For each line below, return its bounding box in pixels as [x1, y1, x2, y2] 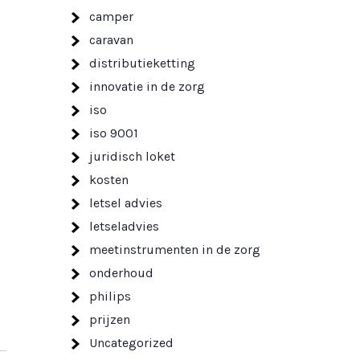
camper [89, 9, 133, 24]
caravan [89, 32, 133, 47]
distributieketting [89, 55, 195, 71]
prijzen [89, 312, 130, 327]
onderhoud [89, 265, 153, 280]
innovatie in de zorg [89, 79, 205, 94]
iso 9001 [89, 125, 138, 141]
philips [89, 288, 131, 304]
